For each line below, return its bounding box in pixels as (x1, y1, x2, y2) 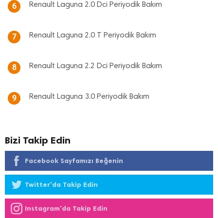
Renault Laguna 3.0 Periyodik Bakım (29, 93, 149, 101)
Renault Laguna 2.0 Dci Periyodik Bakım (29, 1, 162, 9)
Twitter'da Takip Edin (25, 181, 98, 189)
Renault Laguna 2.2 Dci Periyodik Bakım (29, 62, 162, 70)
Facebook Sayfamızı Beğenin (25, 157, 123, 165)
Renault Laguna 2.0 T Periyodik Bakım (29, 32, 156, 39)
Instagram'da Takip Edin (25, 204, 108, 213)
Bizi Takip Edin (5, 134, 71, 146)
